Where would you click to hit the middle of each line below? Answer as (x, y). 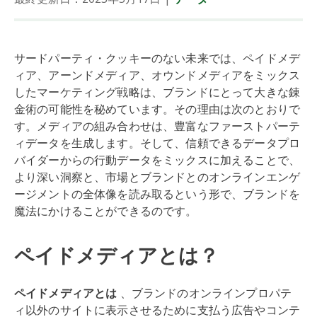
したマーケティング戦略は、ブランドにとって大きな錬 (157, 92)
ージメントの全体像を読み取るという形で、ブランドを (157, 194)
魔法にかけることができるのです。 (106, 211)
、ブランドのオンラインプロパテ (206, 293)
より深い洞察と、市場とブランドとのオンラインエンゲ (157, 177)
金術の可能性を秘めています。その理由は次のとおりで (157, 109)
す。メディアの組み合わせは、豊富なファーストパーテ (157, 126)
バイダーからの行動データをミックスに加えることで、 (157, 160)
